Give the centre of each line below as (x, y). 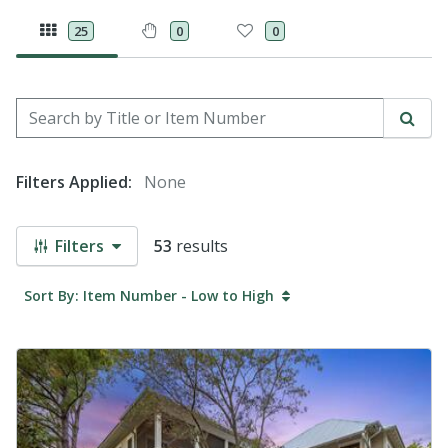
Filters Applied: (74, 182)
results (200, 246)
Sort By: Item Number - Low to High (149, 295)
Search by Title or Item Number (137, 109)
